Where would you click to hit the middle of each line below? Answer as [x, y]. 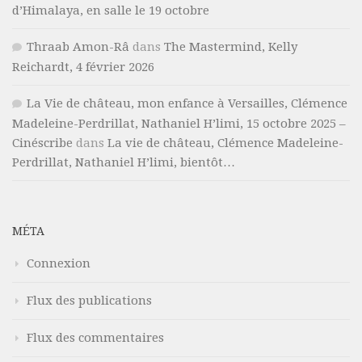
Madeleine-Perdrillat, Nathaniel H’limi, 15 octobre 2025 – [179, 124]
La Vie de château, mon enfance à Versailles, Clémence [187, 104]
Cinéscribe [42, 143]
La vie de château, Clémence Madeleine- [225, 143]
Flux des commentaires [95, 338]
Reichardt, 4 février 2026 [83, 67]
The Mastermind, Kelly [231, 47]
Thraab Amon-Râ [78, 47]
